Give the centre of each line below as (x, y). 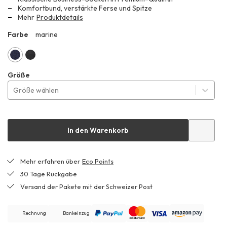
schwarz (40, 69)
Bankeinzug (77, 213)
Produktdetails (60, 17)
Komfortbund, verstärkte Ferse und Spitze (85, 8)
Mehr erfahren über (51, 161)
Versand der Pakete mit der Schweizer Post (87, 187)
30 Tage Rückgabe (49, 174)
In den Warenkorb (98, 130)
